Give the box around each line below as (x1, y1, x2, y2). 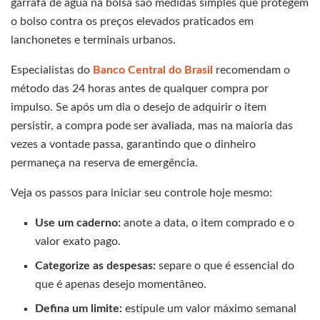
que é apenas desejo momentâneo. (35, 279, 207, 291)
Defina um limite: (35, 303, 123, 315)
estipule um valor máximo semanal (122, 303, 297, 315)
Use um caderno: (35, 217, 121, 229)
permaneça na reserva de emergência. (11, 157, 198, 169)
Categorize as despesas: (35, 260, 156, 272)
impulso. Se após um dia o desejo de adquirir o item (11, 101, 266, 114)
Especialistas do (11, 64, 93, 76)
